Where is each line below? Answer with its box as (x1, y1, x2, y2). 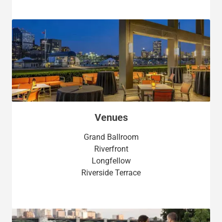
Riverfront (94, 144, 128, 154)
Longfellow (91, 156, 131, 166)
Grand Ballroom (83, 132, 139, 142)
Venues (94, 111, 128, 124)
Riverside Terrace (81, 168, 141, 178)
